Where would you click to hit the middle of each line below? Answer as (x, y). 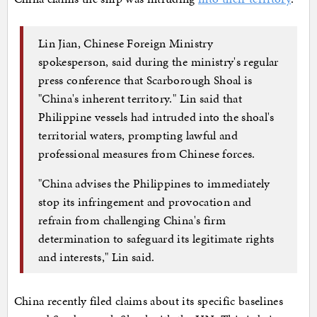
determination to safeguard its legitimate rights (156, 238)
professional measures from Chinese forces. (147, 153)
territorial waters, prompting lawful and (138, 135)
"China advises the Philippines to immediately (154, 183)
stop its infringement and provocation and (145, 201)
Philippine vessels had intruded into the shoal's (156, 116)
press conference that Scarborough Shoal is (145, 80)
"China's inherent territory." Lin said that (140, 98)
